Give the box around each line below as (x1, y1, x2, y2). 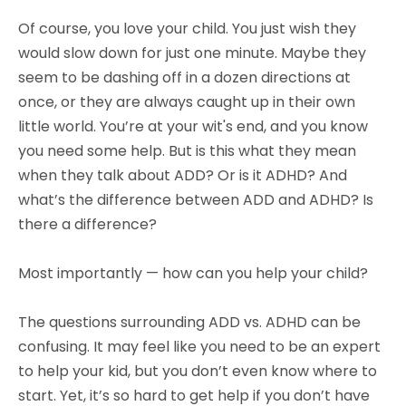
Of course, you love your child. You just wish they (18, 18, 356, 39)
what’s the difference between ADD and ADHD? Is (18, 189, 373, 210)
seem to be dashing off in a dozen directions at (18, 67, 351, 88)
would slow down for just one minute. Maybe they (18, 43, 366, 63)
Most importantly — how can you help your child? (18, 263, 368, 284)
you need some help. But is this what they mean (18, 140, 356, 161)
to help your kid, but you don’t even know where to (18, 361, 377, 382)
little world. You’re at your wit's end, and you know (18, 116, 368, 137)
